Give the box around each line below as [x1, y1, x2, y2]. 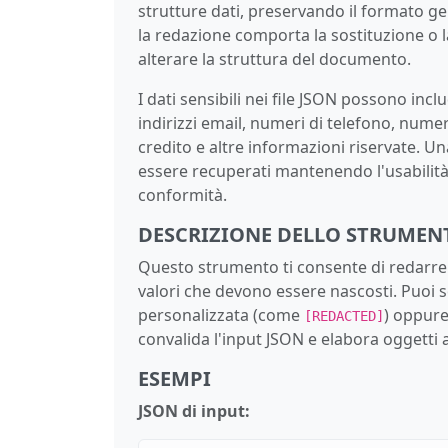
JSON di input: [138, 399, 250, 422]
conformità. [138, 183, 227, 206]
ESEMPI [138, 364, 211, 392]
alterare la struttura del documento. [138, 47, 411, 70]
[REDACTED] [304, 307, 384, 324]
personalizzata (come [138, 303, 304, 326]
